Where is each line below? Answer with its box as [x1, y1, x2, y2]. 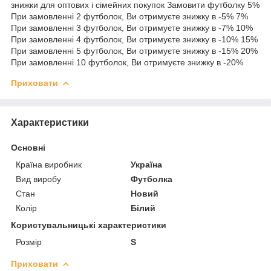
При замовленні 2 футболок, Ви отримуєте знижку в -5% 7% [11, 11, 248, 21]
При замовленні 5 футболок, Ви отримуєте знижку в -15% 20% [11, 45, 258, 56]
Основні [11, 142, 45, 152]
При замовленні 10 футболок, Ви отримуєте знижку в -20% [11, 57, 243, 67]
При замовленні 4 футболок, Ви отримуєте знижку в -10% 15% [11, 34, 258, 44]
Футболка [131, 174, 173, 184]
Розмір [16, 237, 42, 247]
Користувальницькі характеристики [11, 220, 166, 230]
